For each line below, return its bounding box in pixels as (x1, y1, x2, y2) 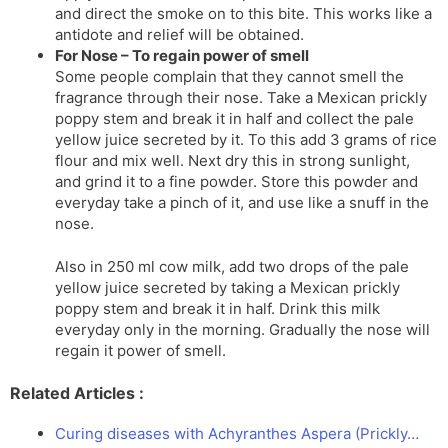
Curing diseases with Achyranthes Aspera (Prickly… (55, 423, 419, 443)
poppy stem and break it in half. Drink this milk (55, 299, 380, 319)
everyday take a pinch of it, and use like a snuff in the (55, 192, 429, 212)
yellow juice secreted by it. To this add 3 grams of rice (55, 129, 437, 149)
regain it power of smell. (55, 341, 226, 361)
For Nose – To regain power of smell (55, 45, 309, 65)
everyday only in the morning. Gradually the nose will (55, 320, 430, 340)
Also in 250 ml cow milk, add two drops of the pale (55, 257, 409, 277)
